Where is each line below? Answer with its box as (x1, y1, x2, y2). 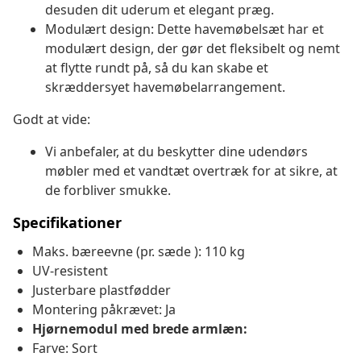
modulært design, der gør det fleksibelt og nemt (45, 39, 340, 58)
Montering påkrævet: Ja (32, 301, 176, 319)
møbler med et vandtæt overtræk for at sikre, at (45, 162, 338, 180)
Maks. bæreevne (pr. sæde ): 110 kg (32, 243, 245, 261)
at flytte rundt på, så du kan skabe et (45, 59, 268, 77)
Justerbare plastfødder (32, 281, 171, 300)
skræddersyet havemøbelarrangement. (45, 78, 285, 97)
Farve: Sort (32, 339, 98, 358)
